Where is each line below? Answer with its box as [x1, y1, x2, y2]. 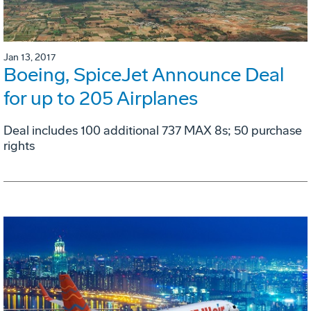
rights [3, 138, 35, 153]
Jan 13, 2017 [3, 51, 56, 63]
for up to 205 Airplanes [3, 87, 198, 110]
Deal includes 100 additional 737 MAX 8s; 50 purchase [3, 123, 302, 138]
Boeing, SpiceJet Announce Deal [3, 63, 284, 86]
